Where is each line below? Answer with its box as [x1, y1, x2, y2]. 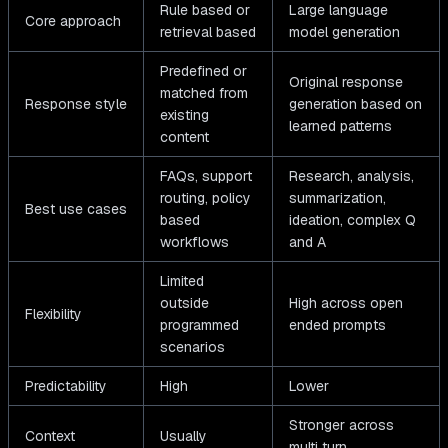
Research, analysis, [289, 167, 414, 186]
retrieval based [160, 23, 256, 42]
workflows [160, 233, 229, 252]
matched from [160, 84, 248, 103]
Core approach [25, 12, 121, 31]
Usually [160, 427, 207, 446]
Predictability [25, 377, 107, 396]
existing [160, 106, 209, 125]
